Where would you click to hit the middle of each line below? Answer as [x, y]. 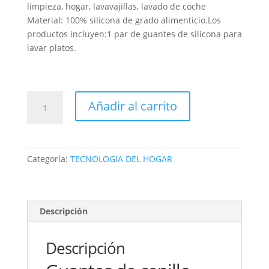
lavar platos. [51, 47]
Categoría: [48, 159]
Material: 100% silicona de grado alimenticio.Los [124, 20]
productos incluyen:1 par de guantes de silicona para [134, 34]
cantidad [44, 153]
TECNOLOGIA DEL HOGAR [121, 159]
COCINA [42, 125]
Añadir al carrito [132, 106]
